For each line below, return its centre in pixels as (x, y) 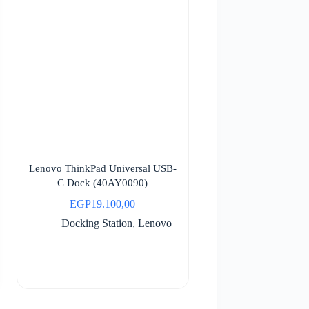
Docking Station (97, 223)
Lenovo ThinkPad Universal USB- (102, 168)
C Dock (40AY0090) (103, 182)
